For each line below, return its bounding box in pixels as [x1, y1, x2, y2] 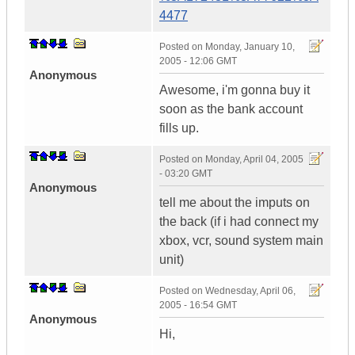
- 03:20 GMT [159, 168, 212, 180]
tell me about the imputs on [159, 196, 310, 210]
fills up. [159, 121, 199, 136]
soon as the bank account [159, 102, 303, 116]
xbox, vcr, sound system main [159, 234, 323, 248]
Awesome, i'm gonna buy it [159, 83, 310, 97]
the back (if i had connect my [159, 215, 319, 229]
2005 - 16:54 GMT [159, 300, 237, 311]
